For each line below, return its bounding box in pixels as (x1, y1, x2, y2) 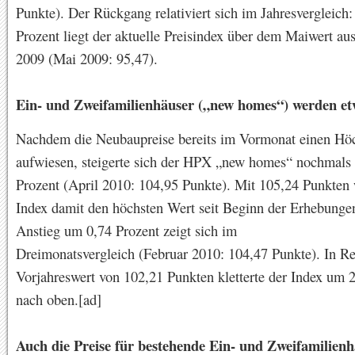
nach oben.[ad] (16, 289, 101, 309)
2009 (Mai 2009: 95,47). (16, 48, 158, 68)
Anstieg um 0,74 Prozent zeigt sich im (16, 220, 237, 240)
